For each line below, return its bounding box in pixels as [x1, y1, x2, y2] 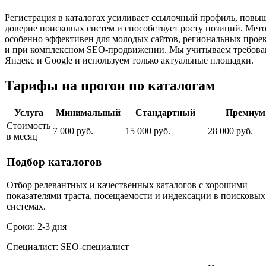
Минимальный [55, 107, 121, 118]
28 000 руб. [208, 126, 253, 137]
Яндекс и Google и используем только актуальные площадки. [5, 55, 254, 66]
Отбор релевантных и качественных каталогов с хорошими [7, 179, 248, 190]
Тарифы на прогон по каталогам [5, 78, 215, 94]
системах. [7, 201, 46, 211]
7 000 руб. [53, 126, 93, 137]
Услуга [14, 107, 43, 118]
